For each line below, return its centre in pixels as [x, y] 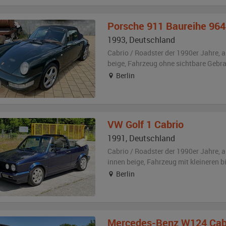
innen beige [125, 162]
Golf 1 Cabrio [154, 124]
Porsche [126, 26]
